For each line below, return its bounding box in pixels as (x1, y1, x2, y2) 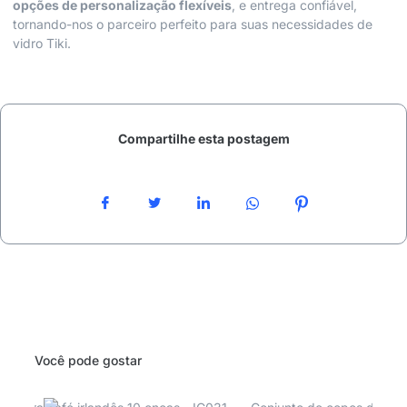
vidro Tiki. (13, 35, 71, 51)
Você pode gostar (35, 352, 142, 369)
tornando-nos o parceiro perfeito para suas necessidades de (13, 15, 372, 32)
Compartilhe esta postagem (117, 131, 290, 147)
